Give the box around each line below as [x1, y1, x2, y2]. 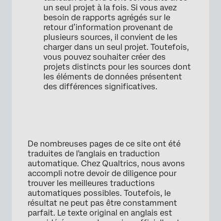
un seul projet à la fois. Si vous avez [43, 3, 177, 13]
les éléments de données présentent [43, 72, 182, 82]
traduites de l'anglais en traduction [28, 149, 160, 159]
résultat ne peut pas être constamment [28, 198, 177, 208]
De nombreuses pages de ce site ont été [28, 139, 181, 149]
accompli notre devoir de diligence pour [28, 169, 177, 179]
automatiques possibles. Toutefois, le [28, 188, 171, 198]
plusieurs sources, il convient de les [43, 33, 178, 42]
